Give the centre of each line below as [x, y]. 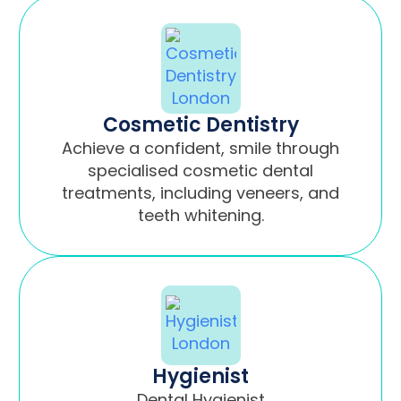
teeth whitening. [200, 215]
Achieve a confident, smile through [200, 148]
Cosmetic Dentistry [200, 124]
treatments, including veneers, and [200, 192]
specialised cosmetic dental [200, 170]
